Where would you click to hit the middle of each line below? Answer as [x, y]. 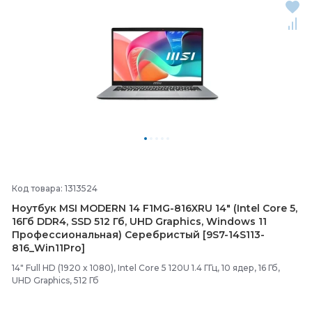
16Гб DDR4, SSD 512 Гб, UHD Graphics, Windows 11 [139, 221]
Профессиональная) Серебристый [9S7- [120, 235]
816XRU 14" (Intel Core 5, [236, 208]
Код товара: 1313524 [55, 188]
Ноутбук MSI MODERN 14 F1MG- [93, 208]
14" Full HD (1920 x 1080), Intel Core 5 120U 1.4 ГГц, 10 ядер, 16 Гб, [146, 268]
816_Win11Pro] [48, 248]
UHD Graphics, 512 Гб [55, 280]
